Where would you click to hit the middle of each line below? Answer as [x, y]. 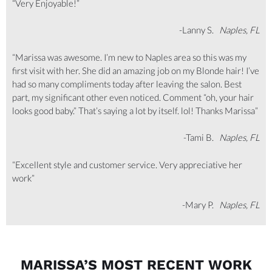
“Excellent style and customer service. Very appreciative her [127, 164]
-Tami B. [199, 138]
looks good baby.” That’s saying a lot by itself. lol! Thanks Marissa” [135, 110]
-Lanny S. [199, 30]
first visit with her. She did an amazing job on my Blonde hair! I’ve [136, 70]
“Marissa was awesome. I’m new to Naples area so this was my [129, 57]
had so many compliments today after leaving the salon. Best [127, 83]
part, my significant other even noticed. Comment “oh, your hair [133, 97]
